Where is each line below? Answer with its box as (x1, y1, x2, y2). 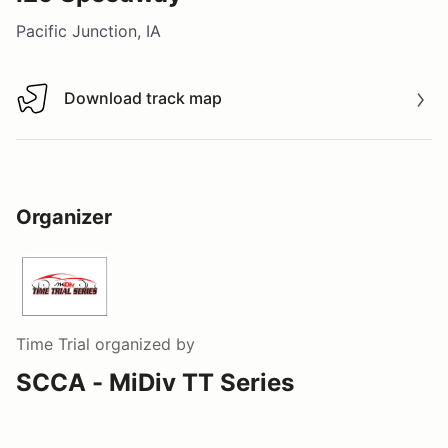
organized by (90, 333, 195, 354)
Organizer (16, 204, 112, 229)
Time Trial (16, 333, 90, 354)
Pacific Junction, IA (16, 20, 161, 41)
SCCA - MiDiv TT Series (16, 367, 294, 397)
